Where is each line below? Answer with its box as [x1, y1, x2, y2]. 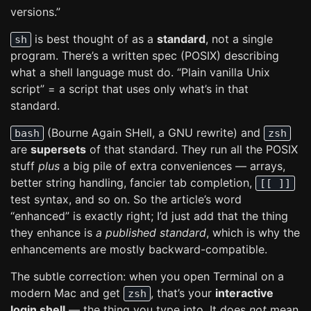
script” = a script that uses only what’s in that [10, 82, 249, 96]
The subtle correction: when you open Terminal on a [10, 269, 284, 283]
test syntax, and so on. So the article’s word [10, 192, 242, 206]
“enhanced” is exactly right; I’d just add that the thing [10, 209, 288, 223]
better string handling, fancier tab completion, [10, 176, 255, 190]
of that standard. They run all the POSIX [86, 142, 298, 156]
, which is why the [206, 226, 300, 239]
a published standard [96, 226, 206, 239]
